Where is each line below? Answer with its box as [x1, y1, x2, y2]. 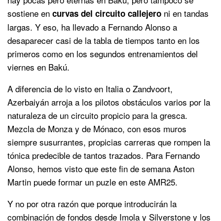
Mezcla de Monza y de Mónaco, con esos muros [7, 122, 186, 135]
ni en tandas [161, 6, 209, 19]
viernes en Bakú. [7, 60, 70, 73]
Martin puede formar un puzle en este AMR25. [7, 175, 178, 188]
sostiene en [7, 6, 52, 19]
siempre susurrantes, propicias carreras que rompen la [7, 135, 210, 148]
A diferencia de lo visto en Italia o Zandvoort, [7, 82, 173, 95]
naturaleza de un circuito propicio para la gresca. [7, 109, 187, 121]
